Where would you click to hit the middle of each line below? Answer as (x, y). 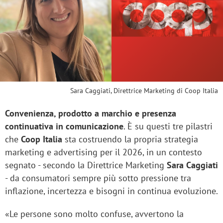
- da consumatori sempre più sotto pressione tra (98, 178)
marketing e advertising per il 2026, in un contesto (104, 152)
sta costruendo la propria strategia (130, 139)
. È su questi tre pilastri (168, 126)
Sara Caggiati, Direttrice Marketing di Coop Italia (144, 91)
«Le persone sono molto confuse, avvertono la (94, 214)
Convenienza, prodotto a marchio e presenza (91, 113)
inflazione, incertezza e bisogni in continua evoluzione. (111, 191)
